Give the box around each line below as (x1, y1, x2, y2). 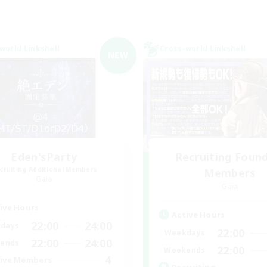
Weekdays (164, 228, 206, 238)
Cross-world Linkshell (160, 43, 246, 54)
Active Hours (172, 209, 225, 220)
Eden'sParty (11, 149, 77, 164)
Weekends (164, 245, 206, 256)
